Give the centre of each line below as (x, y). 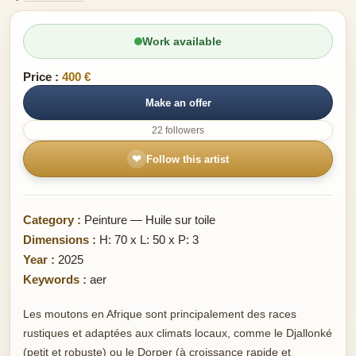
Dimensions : (60, 240)
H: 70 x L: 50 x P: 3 (147, 240)
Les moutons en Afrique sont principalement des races (160, 314)
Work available (182, 42)
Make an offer (178, 103)
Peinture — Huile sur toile (148, 220)
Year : (39, 260)
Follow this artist (188, 159)
